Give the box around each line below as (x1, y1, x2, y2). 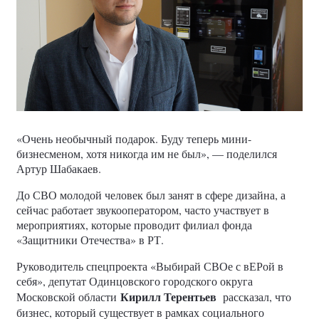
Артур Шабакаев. (16, 161, 101, 176)
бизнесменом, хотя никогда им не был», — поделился (16, 146, 277, 161)
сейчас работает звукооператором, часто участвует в (16, 202, 269, 217)
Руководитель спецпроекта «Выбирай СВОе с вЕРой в (16, 258, 283, 273)
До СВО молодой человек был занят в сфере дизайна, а (16, 187, 286, 202)
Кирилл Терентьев (120, 288, 216, 305)
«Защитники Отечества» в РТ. (16, 232, 164, 247)
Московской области (16, 289, 120, 304)
